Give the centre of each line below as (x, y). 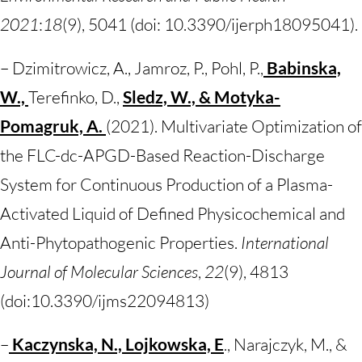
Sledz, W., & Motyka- (202, 97)
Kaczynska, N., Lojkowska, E (118, 344)
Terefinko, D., (76, 97)
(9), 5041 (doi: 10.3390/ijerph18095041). (210, 24)
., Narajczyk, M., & (286, 344)
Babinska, (302, 67)
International (285, 242)
